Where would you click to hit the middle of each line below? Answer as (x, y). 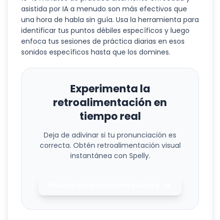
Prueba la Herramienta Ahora (104, 185)
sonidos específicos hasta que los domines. (96, 52)
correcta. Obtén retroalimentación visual (110, 145)
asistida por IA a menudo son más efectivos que (104, 9)
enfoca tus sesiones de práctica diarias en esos (103, 41)
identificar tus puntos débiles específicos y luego (105, 30)
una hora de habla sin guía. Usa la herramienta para (110, 20)
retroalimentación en (110, 102)
